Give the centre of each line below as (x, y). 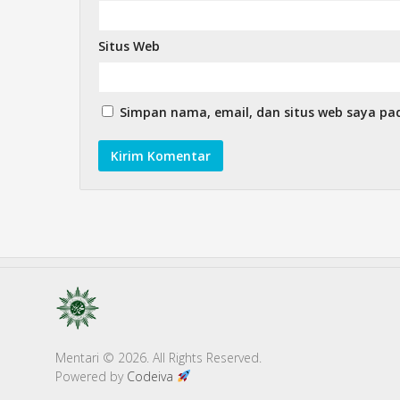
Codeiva (152, 376)
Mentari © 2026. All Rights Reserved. (158, 358)
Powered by (91, 376)
